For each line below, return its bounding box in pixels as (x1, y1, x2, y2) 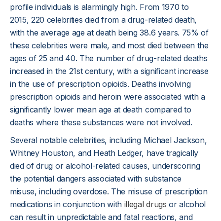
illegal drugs (124, 199, 169, 209)
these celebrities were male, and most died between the (10, 40, 209, 50)
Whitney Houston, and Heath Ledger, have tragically (10, 148, 198, 158)
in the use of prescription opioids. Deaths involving (10, 79, 191, 89)
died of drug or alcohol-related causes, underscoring (10, 161, 200, 171)
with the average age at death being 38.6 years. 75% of (10, 28, 209, 37)
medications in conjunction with (10, 199, 124, 209)
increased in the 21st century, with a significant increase (10, 66, 209, 76)
